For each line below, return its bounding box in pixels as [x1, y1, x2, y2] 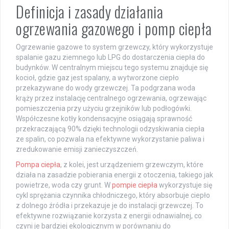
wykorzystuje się [157, 181, 212, 190]
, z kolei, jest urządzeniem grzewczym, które [60, 161, 203, 169]
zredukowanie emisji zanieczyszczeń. [16, 145, 138, 154]
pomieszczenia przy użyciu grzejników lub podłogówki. [16, 104, 192, 113]
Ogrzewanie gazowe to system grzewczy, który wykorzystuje [16, 43, 213, 52]
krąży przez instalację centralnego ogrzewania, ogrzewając [16, 94, 207, 103]
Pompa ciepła [16, 161, 60, 169]
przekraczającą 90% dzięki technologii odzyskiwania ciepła [16, 125, 204, 133]
